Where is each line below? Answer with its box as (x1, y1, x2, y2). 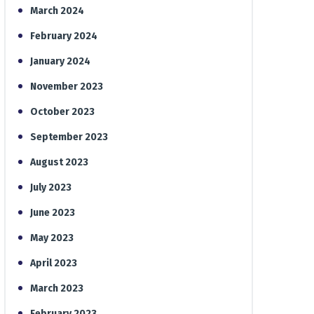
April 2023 (30, 257, 77, 269)
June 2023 (30, 207, 75, 219)
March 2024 (30, 5, 84, 17)
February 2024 (30, 30, 97, 42)
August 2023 (30, 156, 88, 168)
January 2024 (30, 55, 90, 67)
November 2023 (30, 81, 103, 93)
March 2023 (30, 282, 83, 294)
